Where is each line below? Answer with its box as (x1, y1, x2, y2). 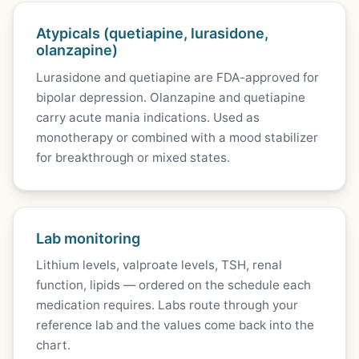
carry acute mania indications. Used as (36, 109, 260, 125)
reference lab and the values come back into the (36, 317, 314, 333)
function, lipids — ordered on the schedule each (36, 277, 311, 293)
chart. (36, 337, 71, 353)
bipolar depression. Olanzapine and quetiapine (36, 89, 305, 105)
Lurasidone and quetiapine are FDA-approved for (36, 69, 319, 85)
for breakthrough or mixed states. (36, 149, 230, 165)
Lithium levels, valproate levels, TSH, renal (36, 257, 282, 273)
